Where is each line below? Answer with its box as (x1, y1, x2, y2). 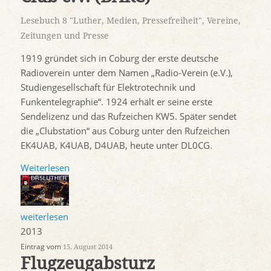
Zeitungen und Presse (20, 31, 109, 41)
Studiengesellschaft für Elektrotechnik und (20, 80, 195, 93)
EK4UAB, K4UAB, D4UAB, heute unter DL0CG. (20, 139, 212, 151)
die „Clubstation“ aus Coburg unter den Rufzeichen (20, 124, 230, 137)
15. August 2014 (62, 243, 113, 251)
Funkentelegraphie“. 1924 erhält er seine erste (20, 95, 212, 108)
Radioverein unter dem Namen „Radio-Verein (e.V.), (20, 66, 233, 79)
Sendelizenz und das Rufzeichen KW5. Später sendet (20, 109, 237, 122)
